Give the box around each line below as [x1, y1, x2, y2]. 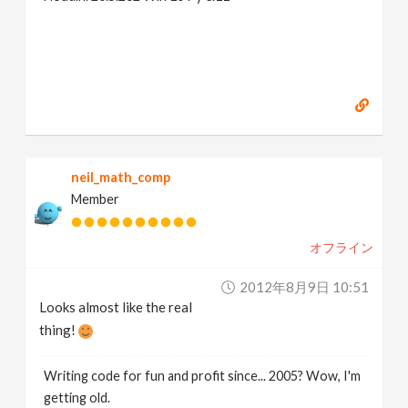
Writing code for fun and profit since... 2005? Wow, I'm [44, 368, 362, 383]
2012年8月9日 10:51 [239, 279, 369, 295]
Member [71, 191, 120, 207]
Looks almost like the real [39, 299, 193, 315]
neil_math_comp [71, 169, 171, 185]
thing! [39, 321, 79, 338]
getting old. [44, 390, 111, 405]
